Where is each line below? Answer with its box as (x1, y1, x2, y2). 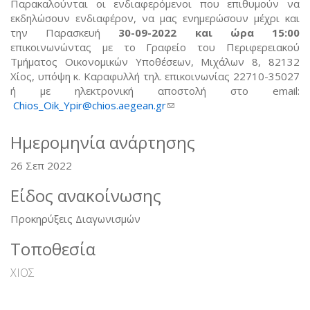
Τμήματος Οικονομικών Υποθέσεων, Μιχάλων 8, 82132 (10, 54, 300, 69)
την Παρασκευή (10, 25, 119, 39)
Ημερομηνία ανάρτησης (10, 130, 195, 154)
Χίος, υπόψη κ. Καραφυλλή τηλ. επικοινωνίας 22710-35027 (10, 69, 300, 83)
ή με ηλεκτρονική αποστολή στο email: (10, 83, 300, 98)
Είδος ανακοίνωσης (10, 183, 161, 207)
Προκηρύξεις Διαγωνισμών (10, 211, 140, 226)
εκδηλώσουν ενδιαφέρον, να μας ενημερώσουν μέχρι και (10, 10, 300, 25)
